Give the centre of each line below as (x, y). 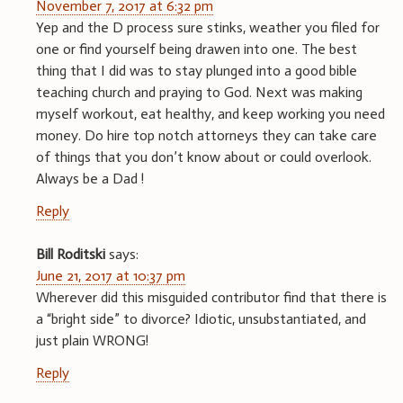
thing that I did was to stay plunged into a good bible (197, 71)
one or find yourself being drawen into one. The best (197, 49)
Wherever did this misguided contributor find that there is (211, 298)
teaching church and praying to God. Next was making (199, 93)
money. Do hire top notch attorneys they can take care (206, 136)
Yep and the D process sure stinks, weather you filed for (208, 28)
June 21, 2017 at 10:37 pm (111, 276)
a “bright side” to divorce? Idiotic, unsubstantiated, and (201, 319)
